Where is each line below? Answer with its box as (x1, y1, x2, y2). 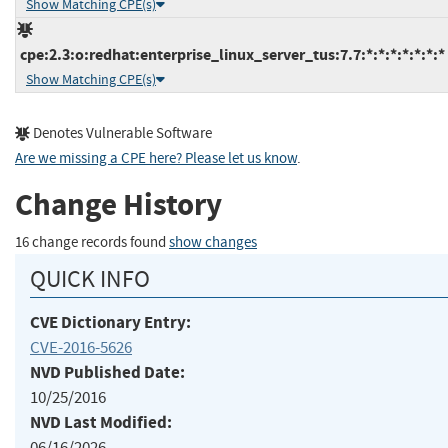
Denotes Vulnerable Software (30, 123, 212, 143)
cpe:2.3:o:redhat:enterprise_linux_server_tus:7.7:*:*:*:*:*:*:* (17, 43, 445, 65)
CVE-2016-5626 (30, 336, 132, 358)
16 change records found (15, 232, 169, 252)
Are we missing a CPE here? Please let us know (15, 148, 297, 168)
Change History (15, 184, 222, 226)
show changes (169, 232, 257, 252)
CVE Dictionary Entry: (30, 310, 191, 334)
